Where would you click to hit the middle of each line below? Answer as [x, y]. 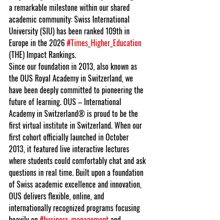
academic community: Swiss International [70, 19]
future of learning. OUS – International [66, 102]
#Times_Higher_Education [104, 43]
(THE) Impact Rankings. [42, 55]
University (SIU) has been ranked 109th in [70, 31]
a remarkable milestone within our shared [70, 7]
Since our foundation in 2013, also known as [74, 66]
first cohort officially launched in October [70, 137]
